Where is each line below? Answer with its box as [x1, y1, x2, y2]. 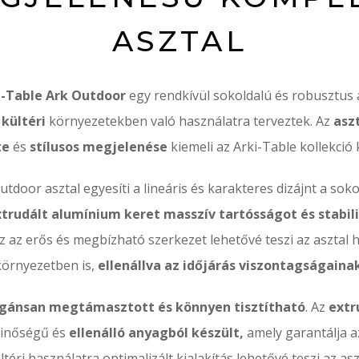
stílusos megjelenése [30, 138, 167, 155]
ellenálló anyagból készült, [68, 324, 244, 341]
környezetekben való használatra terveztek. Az [48, 112, 333, 130]
